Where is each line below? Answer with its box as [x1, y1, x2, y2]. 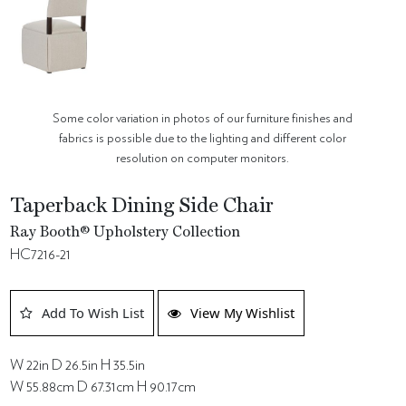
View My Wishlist [190, 304, 295, 323]
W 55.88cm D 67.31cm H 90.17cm [10, 380, 197, 395]
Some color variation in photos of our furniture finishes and [53, 111, 353, 126]
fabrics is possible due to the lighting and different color [59, 131, 347, 146]
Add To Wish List [42, 304, 145, 323]
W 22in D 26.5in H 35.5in [10, 358, 146, 373]
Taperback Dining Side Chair [10, 197, 275, 217]
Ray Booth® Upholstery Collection [10, 226, 241, 241]
